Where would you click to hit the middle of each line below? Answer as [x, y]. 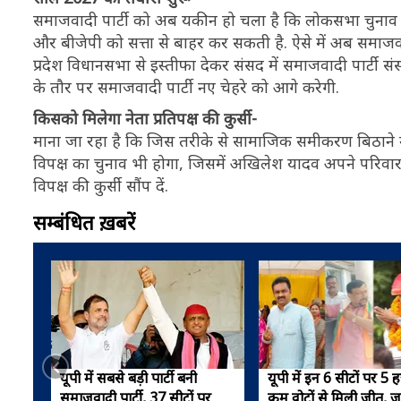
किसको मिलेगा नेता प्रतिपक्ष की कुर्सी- [145, 118]
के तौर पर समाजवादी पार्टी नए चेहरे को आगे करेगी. [186, 87]
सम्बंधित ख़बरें [84, 222]
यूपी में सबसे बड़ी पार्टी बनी [128, 378]
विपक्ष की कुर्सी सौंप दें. [101, 185]
